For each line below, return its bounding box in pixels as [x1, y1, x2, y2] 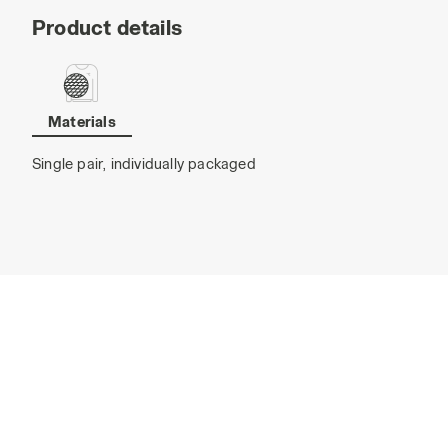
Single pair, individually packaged [32, 155, 256, 172]
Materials [48, 113, 116, 130]
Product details [32, 15, 182, 39]
